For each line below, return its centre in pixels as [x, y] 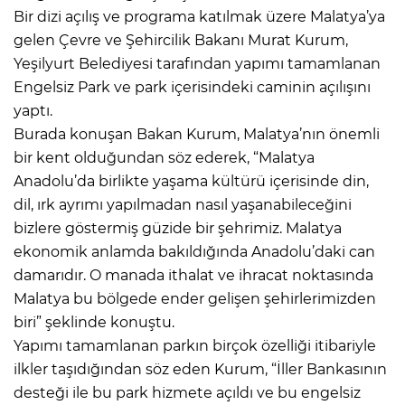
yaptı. [33, 110]
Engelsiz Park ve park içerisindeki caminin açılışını [192, 87]
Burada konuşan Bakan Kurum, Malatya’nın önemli [197, 134]
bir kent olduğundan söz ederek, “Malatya [164, 157]
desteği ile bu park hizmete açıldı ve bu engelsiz [187, 392]
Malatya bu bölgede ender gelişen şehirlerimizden [195, 298]
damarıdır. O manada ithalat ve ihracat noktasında [193, 275]
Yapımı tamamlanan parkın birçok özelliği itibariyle [195, 345]
